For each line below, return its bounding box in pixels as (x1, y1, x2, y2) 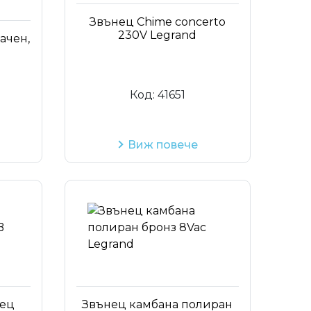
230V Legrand (118, 28, 197, 42)
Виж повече (128, 137, 199, 151)
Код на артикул (144, 5, 224, 18)
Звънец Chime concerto (89, 15, 226, 28)
